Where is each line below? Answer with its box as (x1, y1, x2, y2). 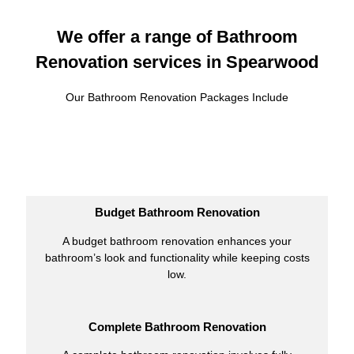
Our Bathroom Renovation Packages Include (66, 90, 288, 104)
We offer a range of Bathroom (56, 26, 298, 47)
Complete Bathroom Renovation (88, 320, 266, 333)
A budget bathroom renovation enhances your (62, 234, 292, 247)
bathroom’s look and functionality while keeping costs (44, 250, 310, 264)
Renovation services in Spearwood (36, 51, 318, 72)
